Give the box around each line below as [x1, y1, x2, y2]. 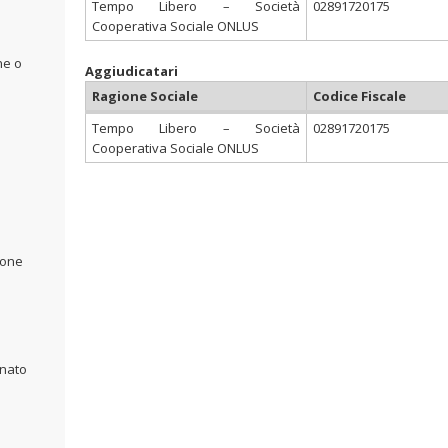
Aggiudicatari [85, 62, 178, 80]
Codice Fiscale [313, 87, 406, 105]
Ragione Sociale [92, 87, 198, 105]
